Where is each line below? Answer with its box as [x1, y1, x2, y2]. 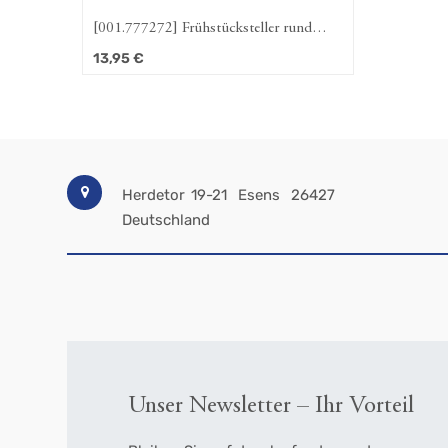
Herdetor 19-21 [122, 186, 228, 205]
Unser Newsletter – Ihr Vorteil [127, 394, 414, 420]
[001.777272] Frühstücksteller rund [93, 20, 313, 36]
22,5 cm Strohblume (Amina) [93, 42, 271, 58]
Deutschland [122, 211, 211, 230]
